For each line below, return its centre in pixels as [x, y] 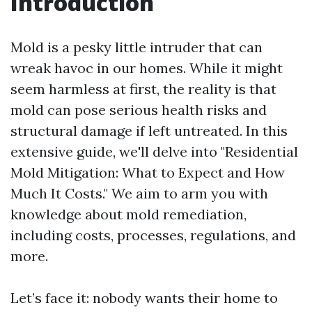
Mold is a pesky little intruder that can [136, 47]
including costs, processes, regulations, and [153, 235]
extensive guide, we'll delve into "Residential [154, 151]
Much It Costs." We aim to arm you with [139, 193]
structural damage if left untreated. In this [149, 131]
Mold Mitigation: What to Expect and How [148, 172]
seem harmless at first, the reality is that [143, 89]
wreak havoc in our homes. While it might [147, 68]
